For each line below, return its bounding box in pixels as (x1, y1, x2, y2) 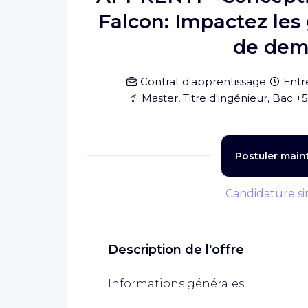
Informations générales (108, 276, 244, 290)
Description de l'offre (108, 241, 244, 257)
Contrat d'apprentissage (140, 74, 266, 88)
